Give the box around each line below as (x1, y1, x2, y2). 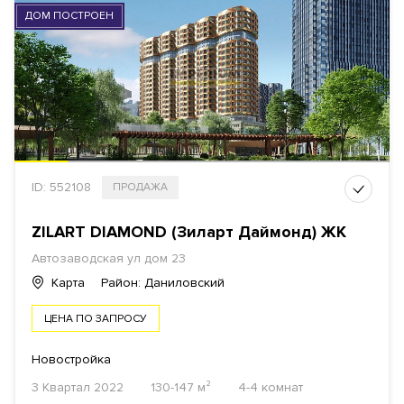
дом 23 (141, 251, 186, 267)
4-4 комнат (238, 380, 303, 396)
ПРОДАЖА (113, 180, 168, 195)
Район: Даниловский (101, 275, 225, 291)
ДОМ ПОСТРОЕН (25, 9, 114, 23)
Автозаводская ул (32, 251, 141, 267)
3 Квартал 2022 (32, 380, 124, 396)
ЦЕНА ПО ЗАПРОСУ (44, 312, 147, 326)
